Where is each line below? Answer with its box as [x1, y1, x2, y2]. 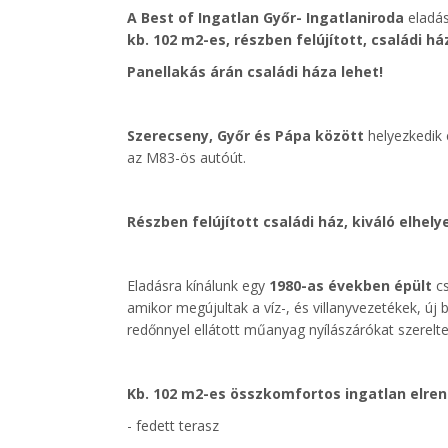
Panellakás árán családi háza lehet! [127, 62, 383, 81]
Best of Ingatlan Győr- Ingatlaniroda [141, 8, 404, 27]
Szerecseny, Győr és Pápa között [127, 126, 368, 145]
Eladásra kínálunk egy [127, 276, 265, 295]
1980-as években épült [265, 276, 436, 295]
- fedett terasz [127, 416, 219, 435]
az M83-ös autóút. [127, 148, 246, 167]
